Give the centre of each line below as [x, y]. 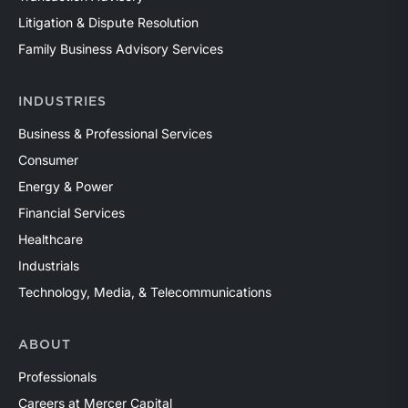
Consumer [48, 159]
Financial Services [71, 212]
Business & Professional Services [115, 133]
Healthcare [51, 239]
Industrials [49, 265]
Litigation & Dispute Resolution [108, 22]
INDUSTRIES [62, 102]
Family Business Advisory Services [121, 48]
